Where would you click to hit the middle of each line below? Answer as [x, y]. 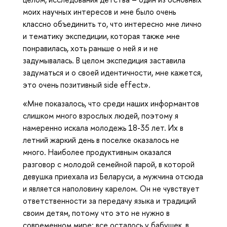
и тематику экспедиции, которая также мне [101, 36]
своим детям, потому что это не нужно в [96, 213]
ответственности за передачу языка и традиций [109, 200]
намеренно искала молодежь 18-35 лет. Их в [103, 127]
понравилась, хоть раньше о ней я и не [90, 48]
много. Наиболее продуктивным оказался [97, 152]
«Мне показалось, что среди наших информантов [111, 103]
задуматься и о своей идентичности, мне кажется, [112, 72]
